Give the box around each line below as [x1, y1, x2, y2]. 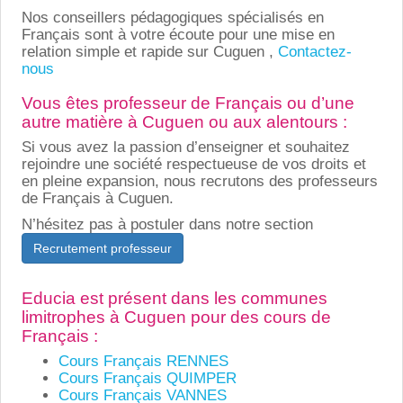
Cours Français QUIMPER [58, 369, 237, 387]
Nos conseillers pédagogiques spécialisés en [21, 8, 324, 26]
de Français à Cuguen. [21, 189, 174, 207]
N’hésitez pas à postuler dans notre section [21, 215, 313, 233]
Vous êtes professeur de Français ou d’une [21, 93, 354, 112]
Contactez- [277, 42, 352, 60]
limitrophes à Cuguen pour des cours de [21, 307, 331, 327]
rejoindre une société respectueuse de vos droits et [21, 155, 366, 173]
